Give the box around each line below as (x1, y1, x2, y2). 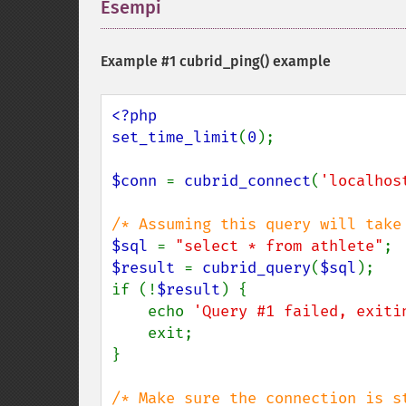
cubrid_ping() (179, 53, 269, 70)
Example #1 (101, 53, 179, 70)
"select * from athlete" (175, 237, 383, 256)
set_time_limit (111, 128, 238, 147)
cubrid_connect (184, 171, 311, 190)
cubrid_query (202, 258, 311, 277)
